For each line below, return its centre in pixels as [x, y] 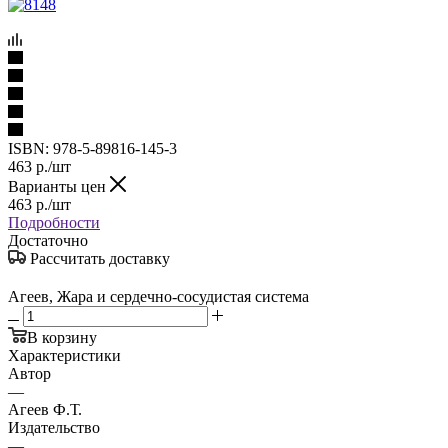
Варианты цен [59, 186]
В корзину [62, 337]
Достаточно [48, 240]
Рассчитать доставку [100, 258]
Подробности [54, 222]
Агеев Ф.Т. [45, 409]
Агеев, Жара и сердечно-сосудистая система [158, 296]
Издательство [54, 427]
